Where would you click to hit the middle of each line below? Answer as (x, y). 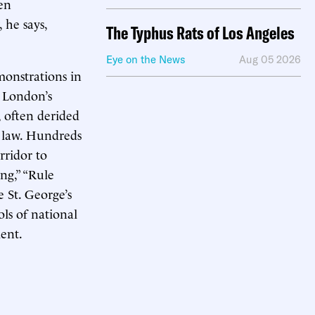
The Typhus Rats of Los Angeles (200, 33)
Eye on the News (146, 59)
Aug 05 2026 (270, 59)
